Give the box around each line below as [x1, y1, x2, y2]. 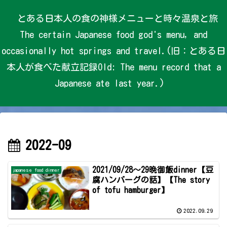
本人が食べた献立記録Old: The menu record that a [6, 62, 221, 71]
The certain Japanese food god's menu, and [20, 30, 207, 39]
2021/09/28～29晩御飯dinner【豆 [92, 166, 214, 174]
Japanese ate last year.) [54, 79, 165, 88]
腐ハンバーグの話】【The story [92, 176, 210, 184]
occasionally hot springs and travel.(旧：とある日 [2, 46, 225, 55]
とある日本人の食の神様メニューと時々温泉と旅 [17, 14, 218, 23]
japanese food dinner [13, 167, 60, 173]
